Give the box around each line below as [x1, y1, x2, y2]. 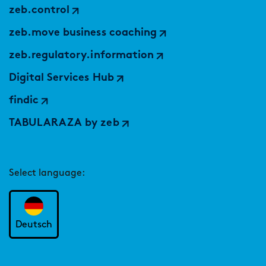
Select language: [9, 169, 85, 179]
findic [9, 95, 39, 107]
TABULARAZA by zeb [9, 118, 119, 129]
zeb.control [9, 5, 70, 17]
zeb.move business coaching [9, 27, 157, 39]
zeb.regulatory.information [9, 50, 154, 62]
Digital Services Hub [9, 72, 114, 84]
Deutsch [15, 220, 53, 230]
